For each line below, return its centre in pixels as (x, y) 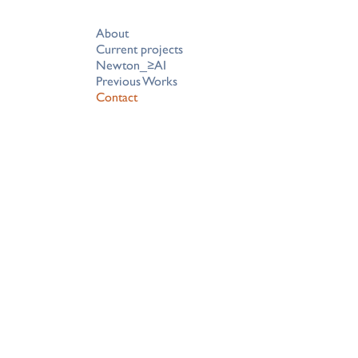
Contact (117, 97)
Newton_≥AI (131, 65)
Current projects (139, 49)
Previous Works (137, 81)
